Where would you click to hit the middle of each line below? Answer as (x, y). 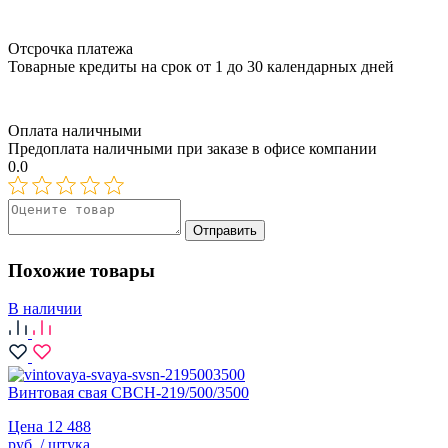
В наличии (45, 309)
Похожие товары (81, 270)
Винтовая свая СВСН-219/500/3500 (128, 393)
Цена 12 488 (49, 427)
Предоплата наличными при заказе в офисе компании (192, 148)
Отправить (225, 230)
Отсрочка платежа (70, 48)
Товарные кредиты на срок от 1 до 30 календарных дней (201, 66)
